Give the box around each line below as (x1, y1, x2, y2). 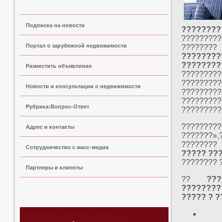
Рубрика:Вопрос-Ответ (26, 104, 89, 110)
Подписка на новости (26, 22, 85, 28)
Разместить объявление (26, 63, 92, 69)
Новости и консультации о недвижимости (26, 83, 141, 89)
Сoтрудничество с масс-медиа (26, 144, 109, 150)
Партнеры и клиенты (26, 165, 83, 170)
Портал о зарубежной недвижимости (26, 43, 127, 49)
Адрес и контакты (26, 124, 74, 130)
